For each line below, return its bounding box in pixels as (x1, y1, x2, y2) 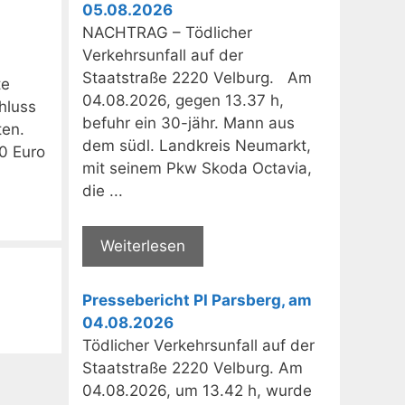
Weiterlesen (100, 236, 185, 255)
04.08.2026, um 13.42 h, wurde (82, 381, 312, 400)
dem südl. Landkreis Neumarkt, (82, 137, 311, 155)
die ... (82, 182, 123, 201)
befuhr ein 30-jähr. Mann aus (82, 114, 295, 133)
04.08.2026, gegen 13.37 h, (82, 91, 284, 110)
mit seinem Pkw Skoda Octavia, (82, 159, 312, 178)
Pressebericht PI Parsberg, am (82, 291, 312, 310)
